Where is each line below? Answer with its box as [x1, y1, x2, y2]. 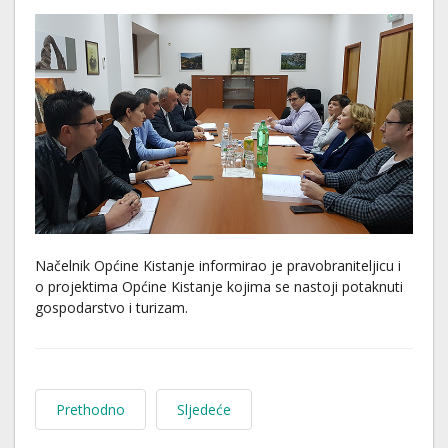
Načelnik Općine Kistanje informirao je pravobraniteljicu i [35, 255, 401, 275]
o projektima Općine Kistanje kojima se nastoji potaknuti [35, 276, 403, 296]
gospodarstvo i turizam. [35, 297, 188, 317]
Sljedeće [177, 399, 231, 419]
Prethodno [56, 399, 125, 419]
